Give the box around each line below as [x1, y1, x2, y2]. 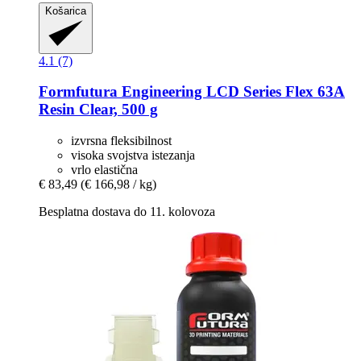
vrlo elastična [71, 162, 138, 176]
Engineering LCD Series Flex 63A [118, 83, 345, 101]
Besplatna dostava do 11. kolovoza [39, 204, 215, 218]
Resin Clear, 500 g [39, 101, 158, 118]
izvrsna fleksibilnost [71, 133, 172, 147]
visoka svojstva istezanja [71, 147, 195, 162]
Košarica [45, 4, 86, 17]
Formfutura [39, 83, 118, 101]
